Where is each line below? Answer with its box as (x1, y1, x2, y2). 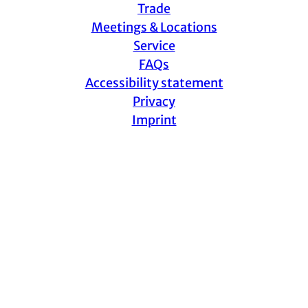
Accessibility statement (85, 74, 223, 91)
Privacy (133, 93, 175, 109)
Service (133, 37, 175, 54)
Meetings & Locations (91, 19, 217, 35)
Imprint (131, 111, 177, 128)
